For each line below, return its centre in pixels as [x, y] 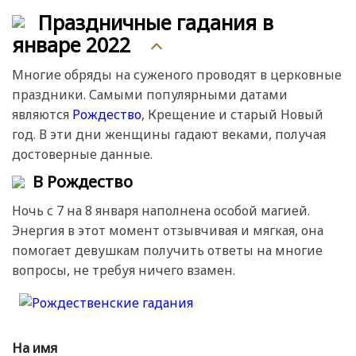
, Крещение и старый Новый [232, 114]
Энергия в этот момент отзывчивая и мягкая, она [168, 230]
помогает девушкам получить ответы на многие [167, 250]
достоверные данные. [82, 154]
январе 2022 [71, 44]
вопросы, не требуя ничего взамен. [124, 270]
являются [42, 114]
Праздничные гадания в [156, 23]
